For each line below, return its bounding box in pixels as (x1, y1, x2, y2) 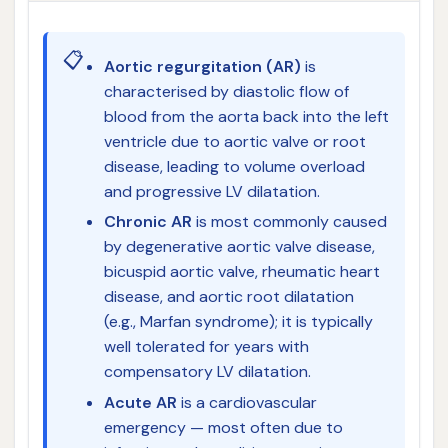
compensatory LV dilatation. (103, 361, 311, 383)
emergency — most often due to (103, 416, 343, 438)
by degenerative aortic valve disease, (103, 236, 375, 258)
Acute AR (103, 391, 177, 413)
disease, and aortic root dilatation (103, 286, 354, 308)
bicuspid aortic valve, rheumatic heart (103, 261, 380, 283)
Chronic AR (103, 211, 192, 233)
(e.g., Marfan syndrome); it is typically (103, 311, 373, 333)
